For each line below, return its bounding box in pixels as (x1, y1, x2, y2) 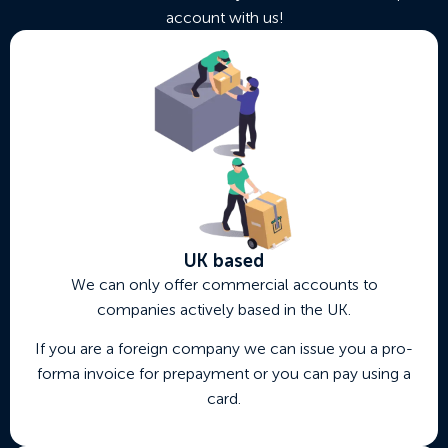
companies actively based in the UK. (97, 300, 351, 320)
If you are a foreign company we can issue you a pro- (35, 339, 413, 359)
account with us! (165, 8, 283, 28)
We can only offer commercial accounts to (70, 275, 378, 295)
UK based (184, 250, 264, 273)
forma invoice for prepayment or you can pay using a (37, 364, 411, 384)
